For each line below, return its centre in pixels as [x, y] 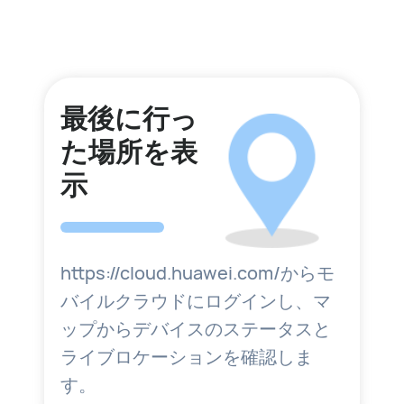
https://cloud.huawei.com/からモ [197, 273]
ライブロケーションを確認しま [186, 357]
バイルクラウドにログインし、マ [195, 301]
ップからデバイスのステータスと [195, 329]
